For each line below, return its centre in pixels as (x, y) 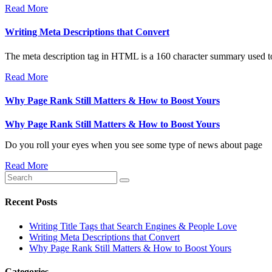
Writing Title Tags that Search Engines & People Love (133, 226)
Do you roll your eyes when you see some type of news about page (134, 145)
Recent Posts (31, 202)
